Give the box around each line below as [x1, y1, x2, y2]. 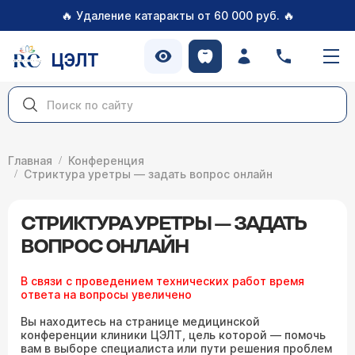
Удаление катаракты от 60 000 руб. [75, 9, 280, 22]
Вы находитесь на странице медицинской [21, 315, 260, 328]
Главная [8, 154, 52, 167]
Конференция [68, 154, 144, 167]
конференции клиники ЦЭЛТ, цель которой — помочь [21, 328, 326, 342]
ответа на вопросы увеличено [21, 288, 192, 301]
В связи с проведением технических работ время [21, 274, 304, 288]
